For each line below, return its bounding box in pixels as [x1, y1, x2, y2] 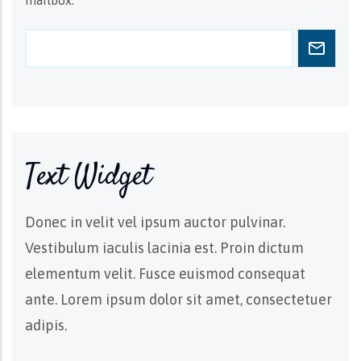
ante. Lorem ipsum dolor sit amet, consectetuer [25, 291, 332, 308]
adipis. [25, 317, 67, 334]
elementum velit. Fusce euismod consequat [25, 265, 305, 282]
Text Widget [25, 156, 151, 198]
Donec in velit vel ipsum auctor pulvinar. [25, 214, 285, 230]
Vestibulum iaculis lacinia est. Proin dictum [25, 239, 304, 256]
